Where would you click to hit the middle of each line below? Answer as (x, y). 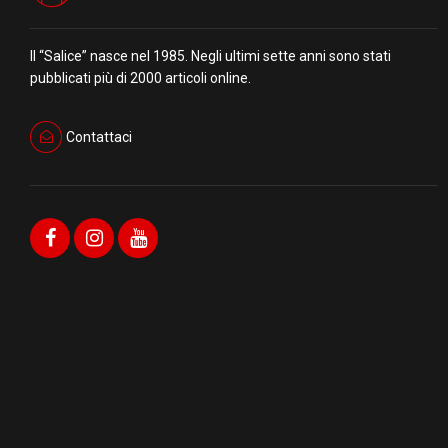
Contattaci (98, 137)
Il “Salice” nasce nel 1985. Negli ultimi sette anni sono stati (210, 56)
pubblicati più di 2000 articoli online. (140, 78)
